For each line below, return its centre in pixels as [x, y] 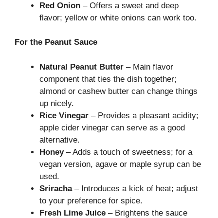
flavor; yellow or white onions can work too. [118, 18]
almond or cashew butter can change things [118, 91]
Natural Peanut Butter [82, 67]
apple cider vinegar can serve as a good [112, 127]
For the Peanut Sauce [56, 42]
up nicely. [57, 103]
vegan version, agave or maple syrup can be [120, 164]
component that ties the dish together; [108, 79]
